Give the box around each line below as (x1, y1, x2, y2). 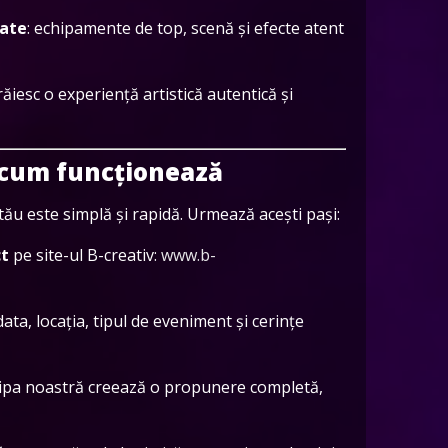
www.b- (161, 243, 216, 266)
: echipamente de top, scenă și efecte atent (27, 16, 344, 39)
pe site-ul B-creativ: (9, 243, 161, 266)
